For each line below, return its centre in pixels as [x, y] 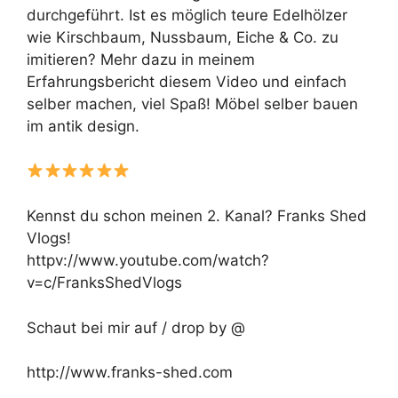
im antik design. [83, 127]
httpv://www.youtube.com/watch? [148, 261]
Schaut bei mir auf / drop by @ [136, 327]
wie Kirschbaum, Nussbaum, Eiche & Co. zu [183, 38]
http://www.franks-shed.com [130, 373]
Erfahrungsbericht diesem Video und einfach [187, 82]
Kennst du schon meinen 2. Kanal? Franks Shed [197, 216]
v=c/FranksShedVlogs [104, 283]
